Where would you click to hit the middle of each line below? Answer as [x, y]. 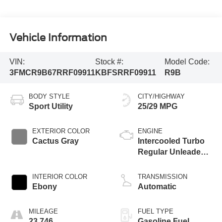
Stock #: [109, 62]
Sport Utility [51, 107]
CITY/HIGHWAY [161, 97]
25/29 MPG [158, 107]
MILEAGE [43, 212]
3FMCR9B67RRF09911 [52, 73]
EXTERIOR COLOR [61, 131]
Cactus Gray [55, 141]
